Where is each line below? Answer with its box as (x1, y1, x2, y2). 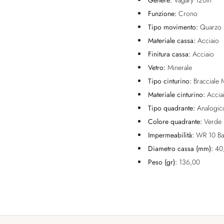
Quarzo (200, 22, 221, 32)
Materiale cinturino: (148, 89, 207, 100)
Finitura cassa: (148, 49, 192, 59)
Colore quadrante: (148, 116, 204, 127)
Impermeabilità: (148, 130, 196, 140)
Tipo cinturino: (148, 76, 193, 86)
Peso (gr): (148, 157, 179, 167)
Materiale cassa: (148, 35, 197, 46)
